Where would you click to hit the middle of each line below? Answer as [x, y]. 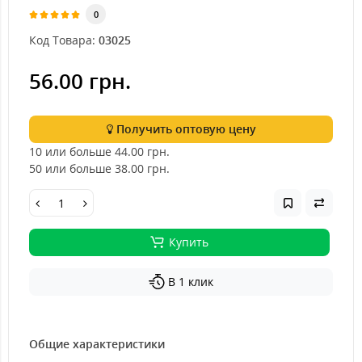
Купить [189, 242]
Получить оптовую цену [184, 129]
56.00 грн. [80, 81]
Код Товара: [62, 40]
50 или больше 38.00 [86, 168]
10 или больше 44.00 [86, 152]
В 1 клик [190, 282]
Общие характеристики [97, 344]
